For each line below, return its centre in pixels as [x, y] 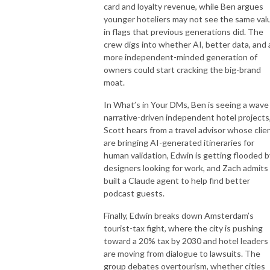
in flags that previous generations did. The [184, 31]
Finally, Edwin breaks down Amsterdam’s [179, 215]
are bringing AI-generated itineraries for [179, 142]
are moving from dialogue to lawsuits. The [182, 253]
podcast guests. [134, 193]
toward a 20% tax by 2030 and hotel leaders [186, 240]
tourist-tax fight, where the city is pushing [183, 228]
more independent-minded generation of [181, 57]
